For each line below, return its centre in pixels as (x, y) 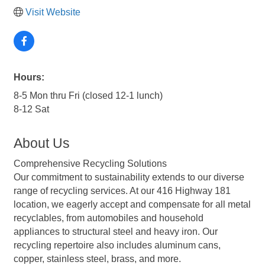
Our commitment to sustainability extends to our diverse (129, 177)
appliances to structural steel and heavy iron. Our (116, 231)
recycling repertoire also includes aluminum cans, (117, 245)
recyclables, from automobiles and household (109, 218)
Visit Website (53, 12)
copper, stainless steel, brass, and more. (97, 258)
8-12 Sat (31, 109)
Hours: (29, 77)
